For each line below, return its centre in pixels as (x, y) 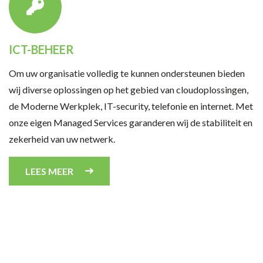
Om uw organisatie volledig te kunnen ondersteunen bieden (127, 73)
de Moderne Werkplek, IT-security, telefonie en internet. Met (131, 106)
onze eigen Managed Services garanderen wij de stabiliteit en (131, 123)
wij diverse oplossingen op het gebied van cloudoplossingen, (129, 90)
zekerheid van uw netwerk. (63, 139)
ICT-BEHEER (41, 50)
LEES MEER (49, 171)
